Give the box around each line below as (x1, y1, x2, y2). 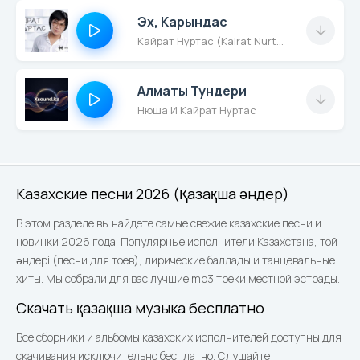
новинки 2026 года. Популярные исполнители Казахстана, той (16, 234, 337, 249)
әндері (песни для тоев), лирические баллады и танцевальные (16, 252, 335, 268)
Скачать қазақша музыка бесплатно (16, 298, 264, 317)
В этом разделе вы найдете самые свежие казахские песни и (16, 215, 321, 231)
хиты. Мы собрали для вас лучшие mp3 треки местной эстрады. (16, 271, 340, 286)
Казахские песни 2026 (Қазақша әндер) (16, 184, 289, 203)
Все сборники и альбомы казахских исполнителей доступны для (16, 329, 342, 345)
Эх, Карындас (137, 13, 227, 31)
